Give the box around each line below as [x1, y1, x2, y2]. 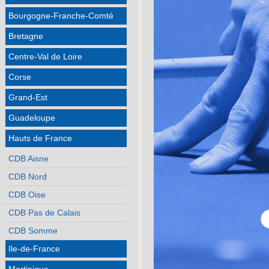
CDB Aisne [8, 154, 49, 163]
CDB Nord [8, 172, 47, 181]
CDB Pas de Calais [8, 208, 80, 217]
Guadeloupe [8, 113, 55, 122]
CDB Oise [8, 190, 46, 199]
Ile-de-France [8, 244, 60, 253]
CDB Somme [8, 226, 58, 235]
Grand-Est [8, 92, 47, 102]
